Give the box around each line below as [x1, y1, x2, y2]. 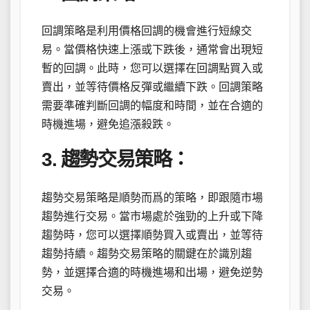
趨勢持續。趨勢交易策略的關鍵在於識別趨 [42, 247, 252, 259]
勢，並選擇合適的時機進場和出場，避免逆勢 [42, 266, 263, 278]
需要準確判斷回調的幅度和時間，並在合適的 [42, 100, 263, 112]
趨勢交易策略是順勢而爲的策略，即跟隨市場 [42, 191, 263, 203]
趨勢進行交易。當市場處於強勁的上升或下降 [42, 210, 263, 222]
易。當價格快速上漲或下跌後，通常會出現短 [42, 44, 263, 56]
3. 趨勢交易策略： [42, 149, 190, 171]
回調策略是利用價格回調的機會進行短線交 [42, 25, 252, 37]
